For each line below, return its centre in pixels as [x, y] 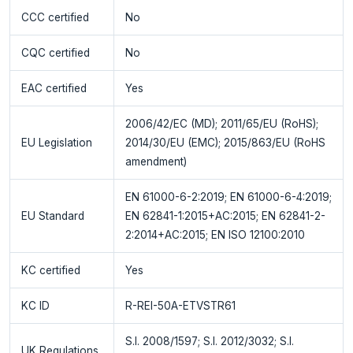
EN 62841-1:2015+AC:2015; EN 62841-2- [225, 216]
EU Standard [52, 216]
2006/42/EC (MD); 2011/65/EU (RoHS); [221, 123]
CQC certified [55, 52]
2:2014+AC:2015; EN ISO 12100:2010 [215, 234]
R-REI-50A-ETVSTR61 [180, 305]
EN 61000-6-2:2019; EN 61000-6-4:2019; [228, 197]
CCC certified [55, 17]
